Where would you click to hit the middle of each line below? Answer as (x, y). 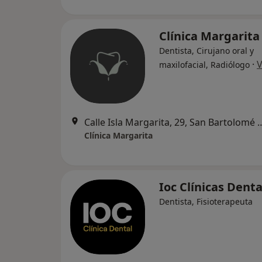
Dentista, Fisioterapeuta (206, 201)
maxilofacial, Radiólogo (204, 65)
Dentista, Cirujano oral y (206, 51)
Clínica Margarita (118, 135)
